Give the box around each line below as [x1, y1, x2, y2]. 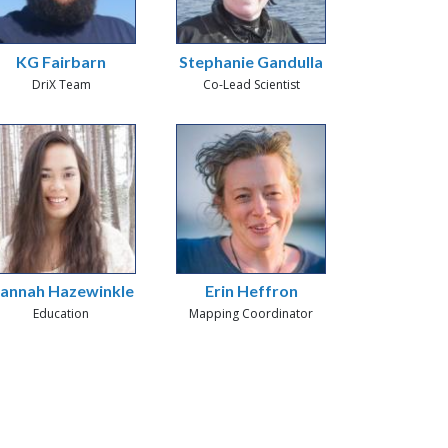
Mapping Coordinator [189, 305, 313, 323]
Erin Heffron [204, 281, 298, 301]
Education [33, 305, 89, 323]
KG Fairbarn [16, 51, 106, 71]
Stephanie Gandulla [179, 51, 323, 71]
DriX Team [31, 75, 91, 93]
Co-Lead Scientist [202, 75, 300, 93]
